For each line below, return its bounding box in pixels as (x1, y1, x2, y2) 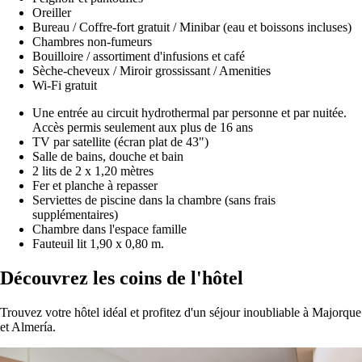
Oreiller (32, 6, 71, 20)
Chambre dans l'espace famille (32, 222, 187, 237)
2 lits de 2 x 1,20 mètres (32, 164, 154, 179)
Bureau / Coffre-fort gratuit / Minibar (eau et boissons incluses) (32, 20, 351, 35)
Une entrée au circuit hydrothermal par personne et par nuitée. (32, 106, 347, 120)
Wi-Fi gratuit (32, 78, 97, 93)
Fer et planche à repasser (32, 179, 158, 193)
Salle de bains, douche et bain (32, 149, 183, 164)
